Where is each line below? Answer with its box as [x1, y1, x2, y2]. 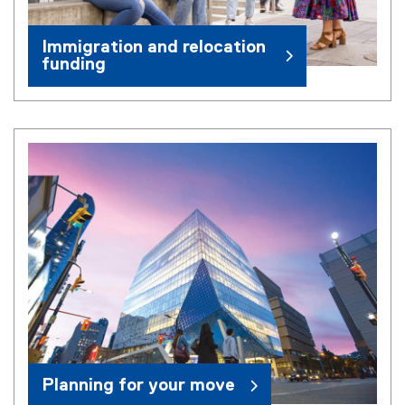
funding [42, 55, 106, 73]
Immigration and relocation [42, 38, 266, 56]
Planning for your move [42, 377, 235, 394]
